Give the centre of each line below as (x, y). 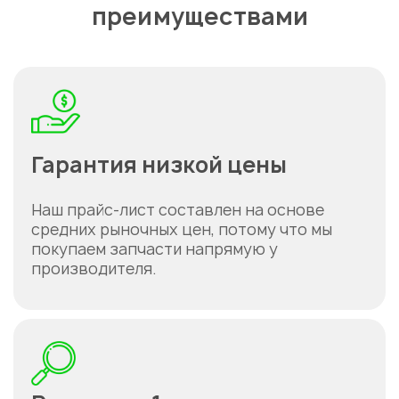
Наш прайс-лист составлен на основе (178, 210)
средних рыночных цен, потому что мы (182, 229)
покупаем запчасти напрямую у (155, 249)
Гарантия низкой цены (159, 165)
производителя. (94, 269)
